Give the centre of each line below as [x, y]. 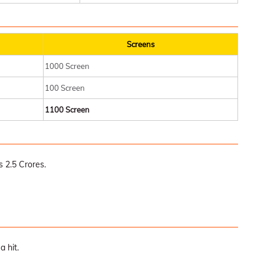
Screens [141, 44]
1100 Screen [67, 110]
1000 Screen [67, 66]
